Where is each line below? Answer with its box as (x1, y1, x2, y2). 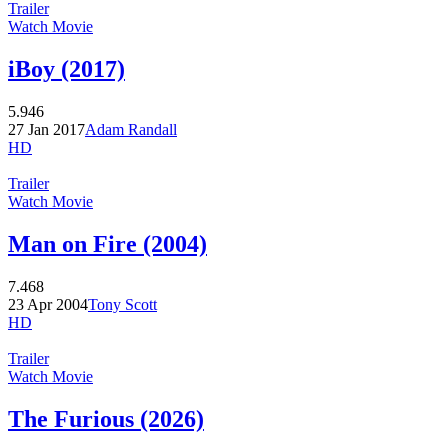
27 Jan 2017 (8, 120, 85, 138)
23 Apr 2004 (8, 295, 88, 313)
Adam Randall (85, 120, 177, 138)
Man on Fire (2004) (8, 230, 207, 257)
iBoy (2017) (8, 55, 125, 82)
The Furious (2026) (8, 405, 204, 432)
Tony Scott (88, 295, 157, 313)
